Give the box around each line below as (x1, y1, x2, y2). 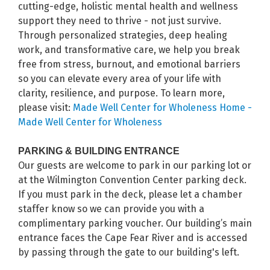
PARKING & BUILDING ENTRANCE (18, 146, 180, 157)
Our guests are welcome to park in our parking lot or (18, 160, 251, 172)
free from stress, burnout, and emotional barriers (18, 58, 240, 71)
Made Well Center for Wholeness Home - (73, 102, 252, 114)
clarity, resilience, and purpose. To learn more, (18, 87, 225, 99)
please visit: (18, 102, 73, 114)
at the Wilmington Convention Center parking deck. (18, 174, 246, 186)
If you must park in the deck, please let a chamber (18, 189, 242, 201)
